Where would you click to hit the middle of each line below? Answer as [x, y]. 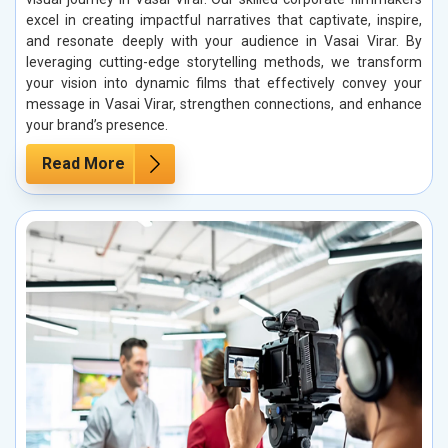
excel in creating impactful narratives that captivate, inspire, [224, 19]
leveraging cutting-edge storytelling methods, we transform [224, 61]
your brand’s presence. [97, 124]
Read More [83, 163]
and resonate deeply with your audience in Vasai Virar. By [224, 40]
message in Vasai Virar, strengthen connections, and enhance [224, 103]
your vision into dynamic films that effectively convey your [224, 82]
